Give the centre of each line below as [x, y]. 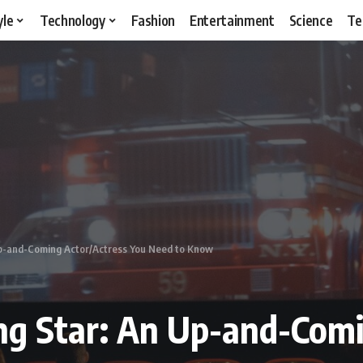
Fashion [153, 20]
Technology [73, 20]
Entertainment [232, 20]
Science [311, 20]
